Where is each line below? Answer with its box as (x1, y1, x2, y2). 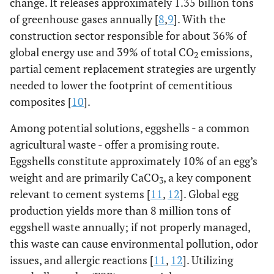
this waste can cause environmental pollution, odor (10, 236, 258, 251)
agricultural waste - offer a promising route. (10, 137, 219, 152)
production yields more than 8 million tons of (10, 203, 231, 218)
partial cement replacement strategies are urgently (10, 61, 256, 76)
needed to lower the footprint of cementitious (10, 78, 232, 92)
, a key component (163, 170, 251, 185)
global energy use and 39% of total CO (10, 45, 194, 59)
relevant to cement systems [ (10, 187, 150, 201)
